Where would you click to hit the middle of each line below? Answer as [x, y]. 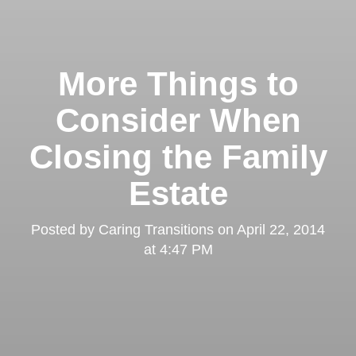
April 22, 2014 [281, 229]
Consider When [178, 120]
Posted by [65, 229]
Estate [178, 193]
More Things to [178, 83]
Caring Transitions [156, 229]
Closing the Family [178, 157]
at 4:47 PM [178, 249]
